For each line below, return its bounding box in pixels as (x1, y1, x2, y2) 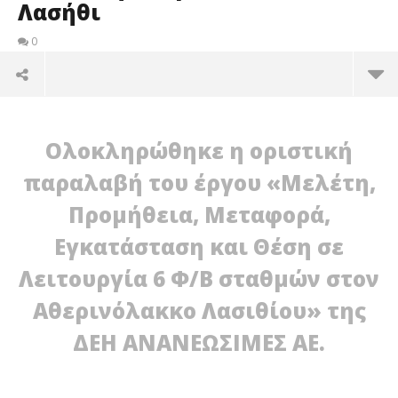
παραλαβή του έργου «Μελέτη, (22, 168, 376, 197)
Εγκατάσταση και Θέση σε (54, 232, 344, 261)
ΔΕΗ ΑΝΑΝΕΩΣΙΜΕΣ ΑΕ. (73, 328, 325, 357)
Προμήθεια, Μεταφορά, (68, 200, 330, 229)
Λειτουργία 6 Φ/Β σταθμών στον (19, 264, 379, 293)
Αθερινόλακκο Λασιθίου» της (32, 296, 366, 325)
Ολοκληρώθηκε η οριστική (45, 136, 353, 165)
